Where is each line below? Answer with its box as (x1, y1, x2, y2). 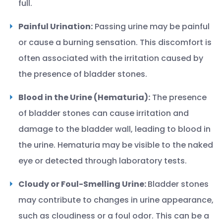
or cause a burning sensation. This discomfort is (18, 37, 212, 48)
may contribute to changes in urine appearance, (18, 194, 214, 206)
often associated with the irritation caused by (18, 53, 203, 64)
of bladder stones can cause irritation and (18, 108, 189, 119)
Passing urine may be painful (93, 21, 210, 32)
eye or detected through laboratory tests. (18, 155, 187, 166)
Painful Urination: (18, 21, 93, 32)
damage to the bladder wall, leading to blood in (18, 123, 211, 135)
